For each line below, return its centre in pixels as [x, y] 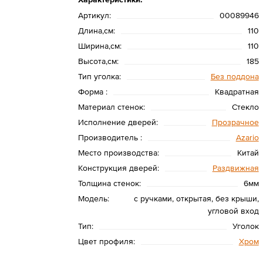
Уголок [245, 226]
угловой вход [233, 211]
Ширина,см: [100, 46]
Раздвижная [235, 168]
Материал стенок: [111, 107]
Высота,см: [98, 61]
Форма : [92, 92]
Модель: [93, 198]
